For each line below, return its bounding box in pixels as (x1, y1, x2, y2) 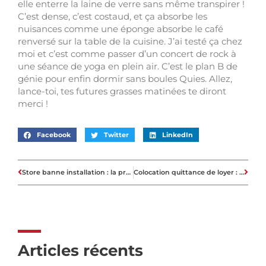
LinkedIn (161, 131, 193, 139)
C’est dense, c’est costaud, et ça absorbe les (18, 11, 207, 22)
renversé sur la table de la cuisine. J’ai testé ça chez (18, 36, 242, 47)
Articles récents (18, 241, 143, 260)
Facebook (36, 131, 71, 139)
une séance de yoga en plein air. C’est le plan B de (18, 61, 237, 72)
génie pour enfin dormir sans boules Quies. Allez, (18, 73, 232, 84)
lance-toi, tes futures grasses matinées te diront (18, 85, 226, 97)
